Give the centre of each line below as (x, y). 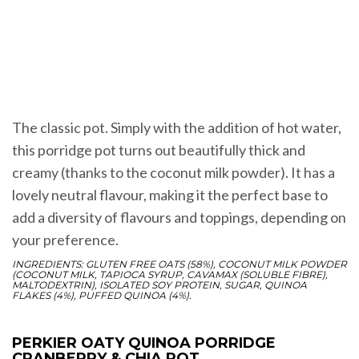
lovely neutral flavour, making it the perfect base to (170, 195)
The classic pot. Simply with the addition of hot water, (177, 128)
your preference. (65, 240)
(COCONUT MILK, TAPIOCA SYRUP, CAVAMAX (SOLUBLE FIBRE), (170, 275)
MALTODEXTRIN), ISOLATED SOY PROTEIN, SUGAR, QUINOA (159, 285)
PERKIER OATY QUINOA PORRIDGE (144, 343)
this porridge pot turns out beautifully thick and (159, 150)
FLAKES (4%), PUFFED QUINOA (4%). (102, 296)
